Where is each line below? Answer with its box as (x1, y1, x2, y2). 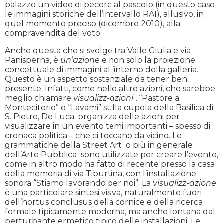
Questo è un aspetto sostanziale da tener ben (5, 74, 187, 84)
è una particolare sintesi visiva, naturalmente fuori (5, 187, 202, 197)
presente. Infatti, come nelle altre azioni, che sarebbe (5, 83, 215, 93)
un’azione (60, 55, 100, 65)
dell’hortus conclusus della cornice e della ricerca (5, 197, 203, 207)
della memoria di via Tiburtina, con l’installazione (5, 168, 196, 178)
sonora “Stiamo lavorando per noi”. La (5, 178, 153, 188)
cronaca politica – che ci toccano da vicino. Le (5, 130, 182, 140)
